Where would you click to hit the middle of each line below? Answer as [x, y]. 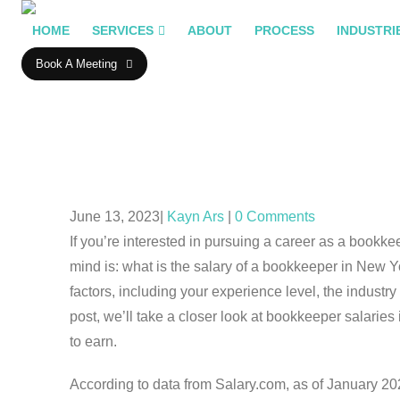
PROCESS [284, 31]
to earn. [93, 342]
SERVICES [123, 31]
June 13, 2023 [115, 217]
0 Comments [275, 217]
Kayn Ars [196, 217]
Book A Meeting [76, 63]
